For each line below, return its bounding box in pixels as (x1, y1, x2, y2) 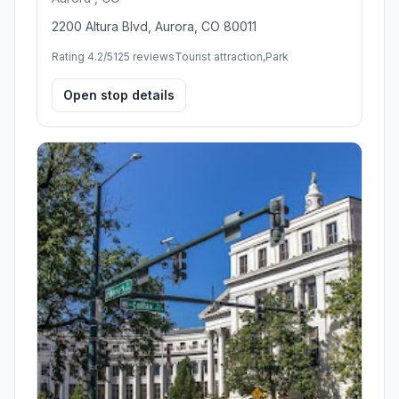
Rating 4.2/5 (52, 49, 113, 63)
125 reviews (113, 49, 175, 63)
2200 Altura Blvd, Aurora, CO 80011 (52, 18, 256, 34)
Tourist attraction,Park (175, 49, 289, 63)
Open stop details (63, 86, 175, 102)
